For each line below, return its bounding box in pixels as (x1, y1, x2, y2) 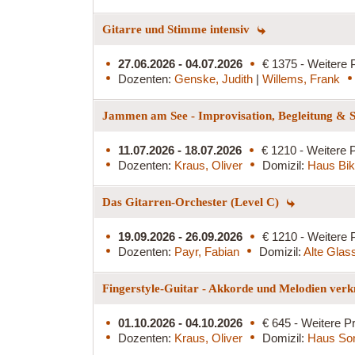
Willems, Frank (262, 71, 340, 86)
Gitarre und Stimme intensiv (102, 22, 253, 36)
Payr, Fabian (174, 244, 239, 258)
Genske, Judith (174, 71, 256, 86)
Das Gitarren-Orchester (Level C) (102, 195, 282, 208)
